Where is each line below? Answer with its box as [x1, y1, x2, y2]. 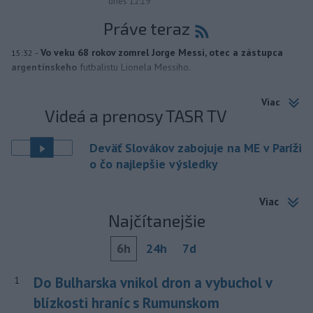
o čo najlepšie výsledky [89, 155, 218, 172]
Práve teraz [103, 18, 190, 39]
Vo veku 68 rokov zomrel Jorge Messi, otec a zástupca [41, 45, 283, 59]
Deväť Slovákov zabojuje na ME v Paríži [89, 139, 302, 156]
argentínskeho [11, 60, 77, 73]
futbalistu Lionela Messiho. [80, 60, 191, 73]
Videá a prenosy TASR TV [45, 105, 228, 126]
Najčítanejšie [108, 210, 205, 231]
